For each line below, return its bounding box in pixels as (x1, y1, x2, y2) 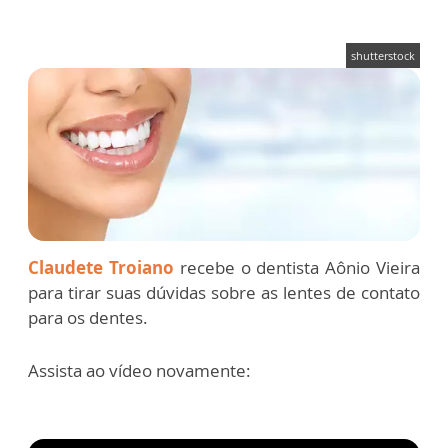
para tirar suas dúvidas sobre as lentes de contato (28, 281, 420, 305)
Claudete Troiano (28, 256, 174, 280)
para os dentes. (28, 306, 148, 330)
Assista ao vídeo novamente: (28, 359, 251, 383)
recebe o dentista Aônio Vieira (173, 256, 421, 280)
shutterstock (351, 48, 415, 63)
